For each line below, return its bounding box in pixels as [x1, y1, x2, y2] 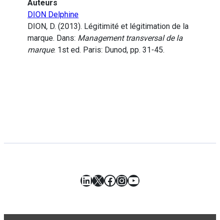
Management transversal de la [78, 33, 183, 43]
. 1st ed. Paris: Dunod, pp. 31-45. [54, 45, 165, 55]
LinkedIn [80, 173, 126, 187]
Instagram [115, 173, 170, 187]
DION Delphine [27, 10, 79, 20]
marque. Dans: [27, 33, 78, 43]
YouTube [127, 173, 173, 187]
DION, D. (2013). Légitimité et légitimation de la [27, 22, 189, 31]
